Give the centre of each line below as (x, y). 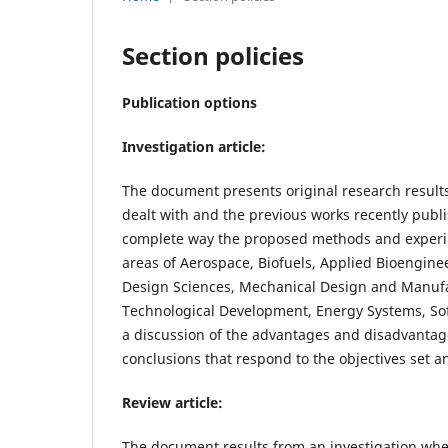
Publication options (189, 102)
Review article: (172, 402)
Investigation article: (194, 146)
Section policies (213, 55)
